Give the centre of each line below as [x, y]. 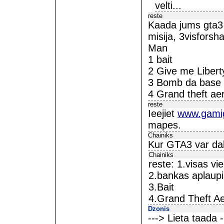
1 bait [160, 59]
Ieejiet [163, 113]
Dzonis [159, 209]
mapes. [164, 125]
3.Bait [161, 187]
